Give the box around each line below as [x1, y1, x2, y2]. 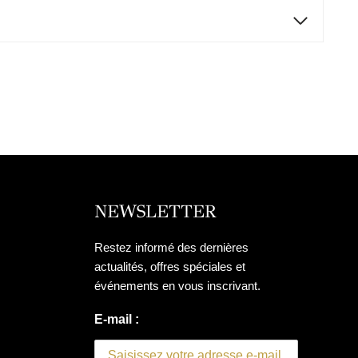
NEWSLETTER [94, 200, 216, 222]
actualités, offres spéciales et [94, 259, 245, 273]
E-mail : [94, 312, 139, 326]
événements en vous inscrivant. [94, 278, 261, 292]
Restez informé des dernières [94, 240, 249, 254]
